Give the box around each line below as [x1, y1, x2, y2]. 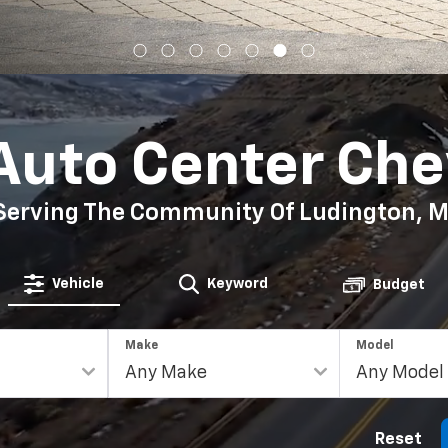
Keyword [206, 277, 268, 291]
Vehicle [51, 277, 104, 291]
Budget [372, 278, 425, 292]
